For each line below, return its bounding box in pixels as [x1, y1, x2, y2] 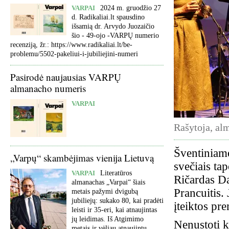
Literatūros [100, 169, 132, 177]
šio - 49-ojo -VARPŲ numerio [72, 32, 159, 39]
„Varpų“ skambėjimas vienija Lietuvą [10, 151, 154, 164]
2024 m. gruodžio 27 [100, 4, 161, 12]
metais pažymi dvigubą [72, 188, 138, 195]
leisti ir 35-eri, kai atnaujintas [72, 206, 157, 214]
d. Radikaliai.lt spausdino [72, 13, 145, 21]
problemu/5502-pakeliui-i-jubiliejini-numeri [10, 50, 138, 58]
